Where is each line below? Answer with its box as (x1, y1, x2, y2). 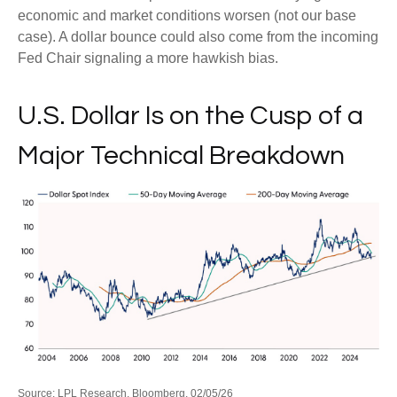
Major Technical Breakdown (18, 142, 345, 169)
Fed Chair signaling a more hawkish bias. (18, 51, 278, 66)
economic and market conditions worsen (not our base (18, 8, 356, 23)
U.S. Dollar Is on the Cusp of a (18, 102, 363, 129)
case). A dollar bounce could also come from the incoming (18, 29, 378, 44)
